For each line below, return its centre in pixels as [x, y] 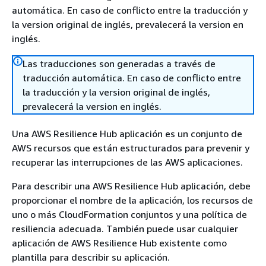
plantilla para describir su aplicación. [91, 257]
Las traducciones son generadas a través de [119, 64]
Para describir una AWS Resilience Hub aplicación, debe [131, 186]
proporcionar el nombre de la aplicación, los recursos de [132, 200]
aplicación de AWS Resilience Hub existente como [119, 243]
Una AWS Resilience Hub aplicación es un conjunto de [127, 134]
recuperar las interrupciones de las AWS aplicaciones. [127, 162]
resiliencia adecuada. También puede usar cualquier [125, 229]
